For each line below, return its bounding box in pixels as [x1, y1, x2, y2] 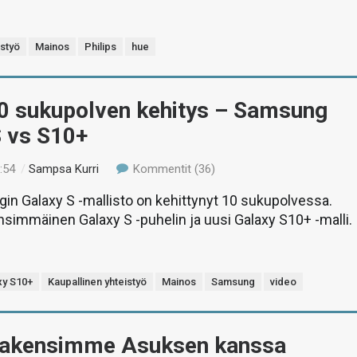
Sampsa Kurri [29, 162, 100, 176]
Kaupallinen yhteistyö [48, 276, 147, 288]
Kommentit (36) [129, 162, 215, 176]
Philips [84, 41, 117, 53]
